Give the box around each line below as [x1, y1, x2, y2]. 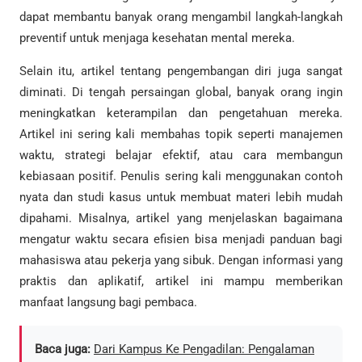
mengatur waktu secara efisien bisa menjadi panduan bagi [19, 232, 343, 247]
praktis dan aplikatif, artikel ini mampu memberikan [19, 274, 343, 289]
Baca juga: [35, 341, 90, 356]
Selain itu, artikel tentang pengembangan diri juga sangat [19, 64, 343, 79]
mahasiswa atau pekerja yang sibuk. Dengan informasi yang [19, 253, 343, 268]
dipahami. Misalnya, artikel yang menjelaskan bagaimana [19, 211, 343, 226]
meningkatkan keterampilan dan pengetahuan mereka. [19, 106, 343, 121]
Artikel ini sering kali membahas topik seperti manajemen [19, 127, 343, 142]
